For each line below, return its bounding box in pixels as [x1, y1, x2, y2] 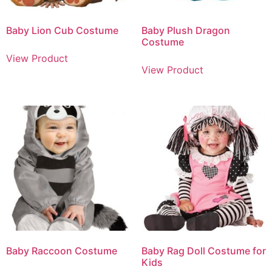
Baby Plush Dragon [141, 24, 230, 36]
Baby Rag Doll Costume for [141, 244, 266, 257]
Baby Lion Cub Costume [6, 24, 118, 36]
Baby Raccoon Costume [6, 244, 117, 257]
